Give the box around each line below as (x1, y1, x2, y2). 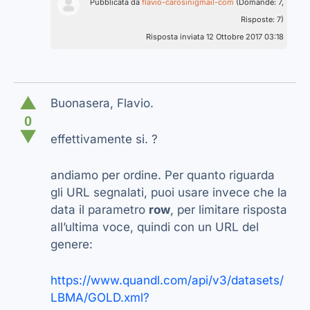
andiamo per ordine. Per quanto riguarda (51, 168, 275, 183)
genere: (51, 237, 93, 252)
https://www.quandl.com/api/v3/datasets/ (51, 273, 284, 288)
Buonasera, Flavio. (51, 96, 154, 111)
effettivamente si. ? (51, 132, 158, 147)
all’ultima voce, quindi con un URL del (51, 220, 259, 235)
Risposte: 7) (241, 15, 284, 25)
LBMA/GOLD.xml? (51, 291, 149, 305)
